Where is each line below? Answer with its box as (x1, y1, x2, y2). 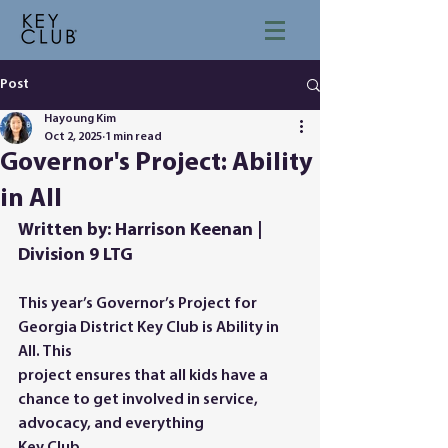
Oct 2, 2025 (44, 131, 102, 143)
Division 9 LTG (18, 246, 133, 265)
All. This (18, 344, 72, 360)
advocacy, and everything (18, 416, 204, 432)
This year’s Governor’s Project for (18, 296, 260, 312)
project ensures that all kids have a (18, 368, 271, 384)
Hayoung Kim (44, 113, 116, 125)
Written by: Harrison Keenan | (18, 221, 267, 240)
